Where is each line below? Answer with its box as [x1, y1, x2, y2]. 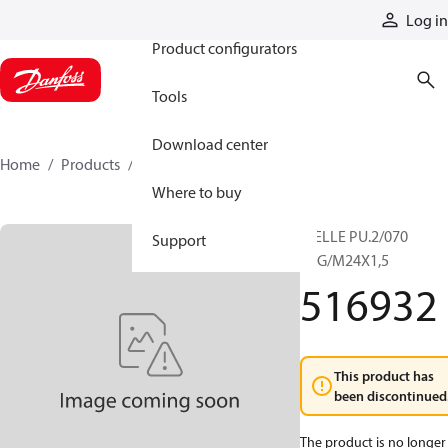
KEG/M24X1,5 [300, 250, 389, 270]
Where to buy [152, 182, 242, 202]
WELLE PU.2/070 [300, 226, 408, 246]
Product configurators [152, 38, 297, 58]
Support [152, 230, 206, 250]
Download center [152, 134, 268, 154]
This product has [334, 367, 434, 385]
